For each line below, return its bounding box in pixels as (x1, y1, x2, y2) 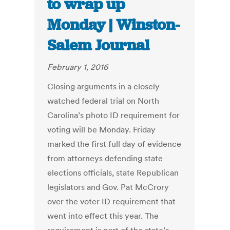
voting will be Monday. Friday (47, 124, 156, 135)
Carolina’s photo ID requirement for (47, 110, 180, 121)
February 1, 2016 (47, 62, 108, 72)
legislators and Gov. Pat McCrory (47, 182, 169, 193)
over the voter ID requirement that (47, 196, 176, 207)
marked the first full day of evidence (47, 139, 182, 149)
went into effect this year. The (47, 210, 159, 221)
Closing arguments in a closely (47, 81, 160, 92)
